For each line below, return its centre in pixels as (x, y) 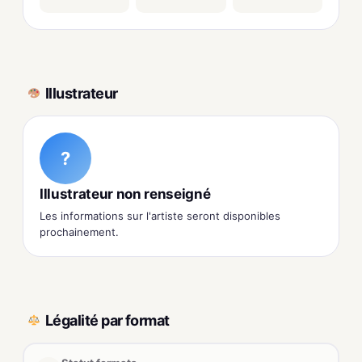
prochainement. (79, 232)
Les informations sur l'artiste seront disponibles (160, 216)
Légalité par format (107, 320)
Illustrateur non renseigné (125, 194)
